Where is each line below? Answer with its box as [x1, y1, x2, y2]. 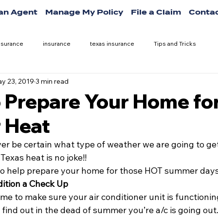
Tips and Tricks [154, 40, 196, 47]
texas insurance [90, 40, 134, 47]
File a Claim [131, 8, 182, 16]
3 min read [36, 76, 69, 86]
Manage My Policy [45, 8, 124, 16]
